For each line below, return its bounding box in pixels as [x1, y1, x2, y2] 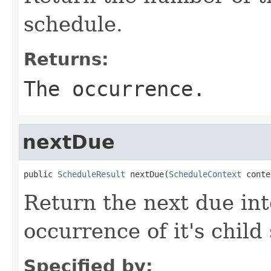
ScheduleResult [57, 169, 125, 179]
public [24, 169, 57, 179]
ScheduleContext [169, 169, 241, 179]
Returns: [24, 48, 109, 70]
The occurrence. [24, 76, 205, 101]
